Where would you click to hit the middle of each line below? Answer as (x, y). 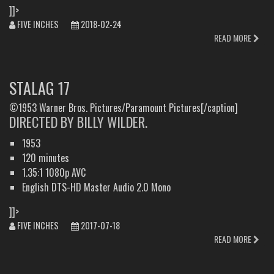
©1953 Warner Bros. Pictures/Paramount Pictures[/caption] (124, 108)
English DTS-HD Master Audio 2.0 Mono (96, 187)
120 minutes (45, 157)
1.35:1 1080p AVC (54, 172)
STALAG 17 (39, 88)
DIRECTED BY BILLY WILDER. (78, 122)
